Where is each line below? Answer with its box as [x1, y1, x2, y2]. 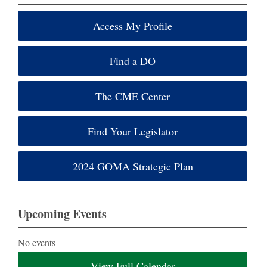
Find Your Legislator [88, 124, 178, 138]
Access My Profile [93, 18, 173, 33]
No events [18, 236, 56, 249]
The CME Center [95, 89, 170, 103]
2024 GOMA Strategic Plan [72, 159, 193, 173]
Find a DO [110, 54, 156, 68]
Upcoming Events [18, 205, 107, 222]
